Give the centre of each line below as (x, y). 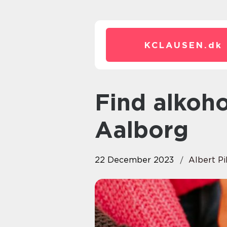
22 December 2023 (134, 160)
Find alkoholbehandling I (102, 102)
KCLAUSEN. (176, 45)
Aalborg (142, 130)
